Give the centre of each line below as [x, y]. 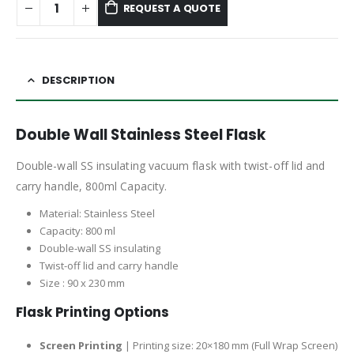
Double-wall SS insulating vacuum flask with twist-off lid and [171, 166]
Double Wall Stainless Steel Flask [141, 135]
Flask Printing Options [92, 313]
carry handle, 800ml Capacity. [92, 186]
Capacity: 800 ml [77, 231]
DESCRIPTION [78, 81]
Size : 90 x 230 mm [82, 283]
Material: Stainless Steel [97, 214]
